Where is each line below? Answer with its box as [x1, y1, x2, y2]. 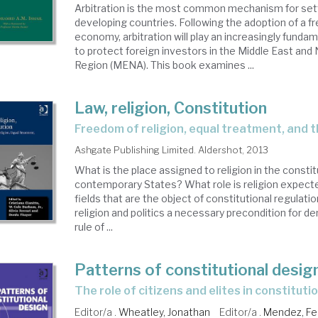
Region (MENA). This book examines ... [75, 59, 255, 71]
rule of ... [75, 221, 114, 233]
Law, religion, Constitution [75, 99, 268, 117]
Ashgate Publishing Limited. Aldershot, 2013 [75, 144, 269, 155]
